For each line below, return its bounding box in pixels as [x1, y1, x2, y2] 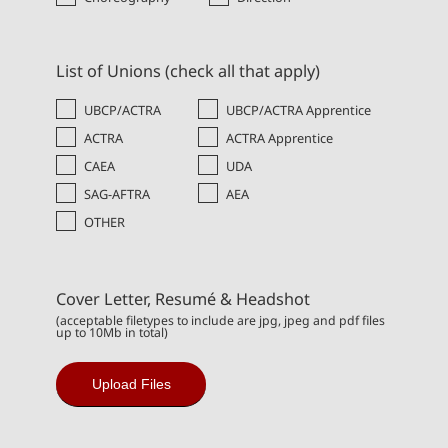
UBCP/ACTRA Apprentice [226, 100, 371, 119]
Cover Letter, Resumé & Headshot [56, 288, 310, 311]
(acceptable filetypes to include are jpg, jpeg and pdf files [56, 312, 385, 330]
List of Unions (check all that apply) [56, 59, 320, 82]
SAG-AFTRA [84, 184, 150, 203]
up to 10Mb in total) [56, 324, 168, 342]
